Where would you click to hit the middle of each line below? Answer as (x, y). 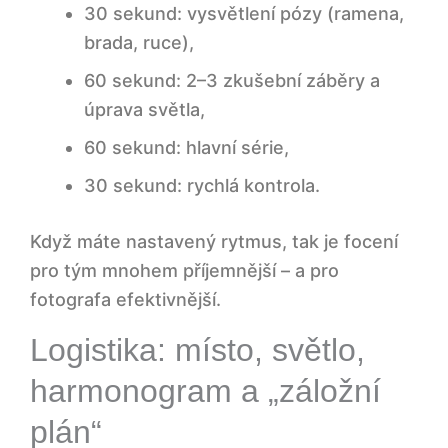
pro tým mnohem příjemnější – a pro (184, 271)
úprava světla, (144, 110)
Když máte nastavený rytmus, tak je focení (214, 242)
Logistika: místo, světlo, (197, 350)
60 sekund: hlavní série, (186, 148)
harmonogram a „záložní (205, 391)
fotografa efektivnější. (125, 300)
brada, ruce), (139, 43)
